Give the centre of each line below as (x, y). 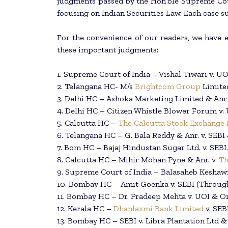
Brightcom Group (169, 87)
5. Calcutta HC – (88, 123)
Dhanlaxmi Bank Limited (159, 209)
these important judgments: (108, 50)
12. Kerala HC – (85, 209)
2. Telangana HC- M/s (96, 87)
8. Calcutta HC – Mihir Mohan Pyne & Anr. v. (138, 160)
